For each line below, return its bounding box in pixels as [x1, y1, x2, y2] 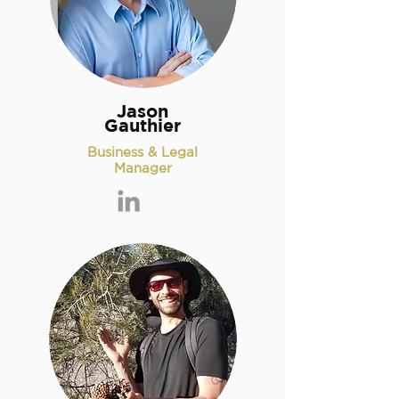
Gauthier [104, 115, 181, 135]
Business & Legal [87, 144, 198, 159]
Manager [113, 160, 172, 175]
